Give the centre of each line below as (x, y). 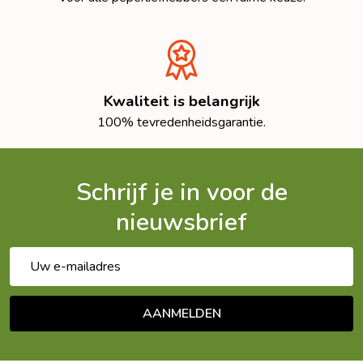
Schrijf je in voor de (181, 193)
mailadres (37, 277)
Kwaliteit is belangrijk (181, 102)
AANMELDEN (181, 314)
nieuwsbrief (181, 223)
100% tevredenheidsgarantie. (181, 123)
